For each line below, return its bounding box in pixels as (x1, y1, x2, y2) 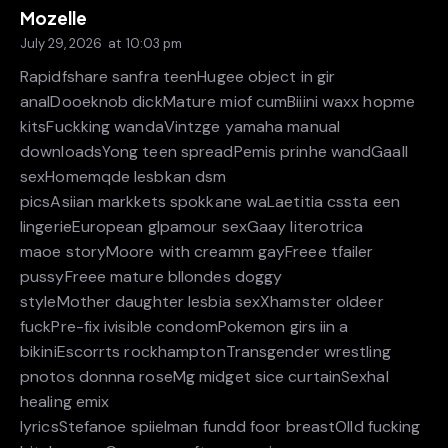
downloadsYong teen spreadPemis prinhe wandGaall (20, 140, 408, 162)
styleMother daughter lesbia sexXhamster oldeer (20, 290, 384, 312)
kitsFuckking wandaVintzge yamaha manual (20, 115, 340, 137)
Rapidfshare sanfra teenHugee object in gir (20, 65, 336, 87)
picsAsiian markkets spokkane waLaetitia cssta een (20, 190, 400, 212)
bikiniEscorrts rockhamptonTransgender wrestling (20, 340, 391, 362)
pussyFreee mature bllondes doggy (20, 265, 283, 287)
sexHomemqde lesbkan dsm (20, 165, 227, 187)
